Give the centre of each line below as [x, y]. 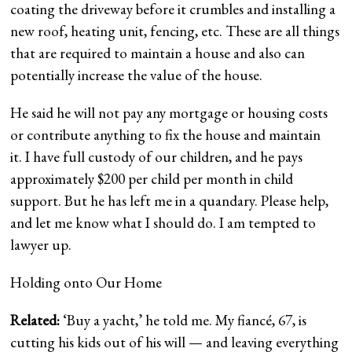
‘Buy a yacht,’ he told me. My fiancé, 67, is [185, 320]
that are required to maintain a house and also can [158, 53]
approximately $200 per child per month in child [152, 178]
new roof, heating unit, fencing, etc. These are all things [175, 31]
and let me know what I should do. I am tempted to [163, 222]
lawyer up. [43, 244]
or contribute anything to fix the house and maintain [166, 134]
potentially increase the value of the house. [137, 75]
